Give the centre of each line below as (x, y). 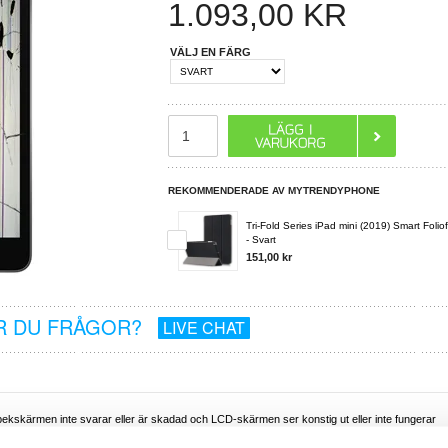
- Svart (261, 239)
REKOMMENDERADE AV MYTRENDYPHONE (274, 190)
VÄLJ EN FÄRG (211, 51)
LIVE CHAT (203, 328)
